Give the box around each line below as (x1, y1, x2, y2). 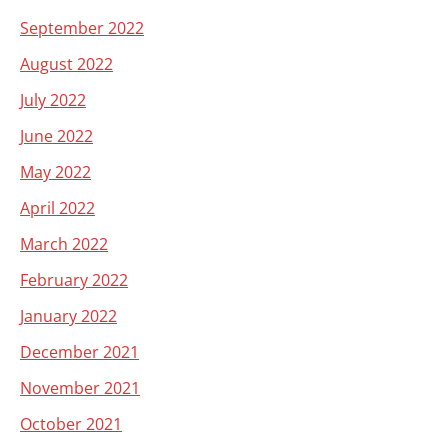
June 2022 (20, 125, 93, 147)
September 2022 (20, 17, 144, 39)
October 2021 (20, 413, 122, 435)
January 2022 (20, 305, 117, 327)
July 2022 (20, 89, 86, 111)
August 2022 (20, 53, 113, 75)
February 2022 (20, 269, 128, 291)
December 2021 (20, 341, 139, 363)
